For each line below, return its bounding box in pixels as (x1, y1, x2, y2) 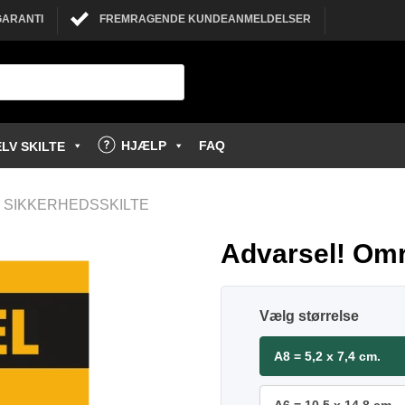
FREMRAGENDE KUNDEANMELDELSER (99, 13, 311, 26)
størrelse (298, 308, 359, 324)
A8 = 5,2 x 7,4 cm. (274, 349, 381, 363)
